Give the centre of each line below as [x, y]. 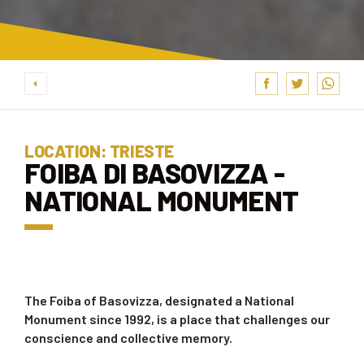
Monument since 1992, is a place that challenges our [177, 318]
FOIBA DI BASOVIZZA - [155, 172]
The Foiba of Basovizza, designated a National [159, 300]
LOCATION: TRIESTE [99, 150]
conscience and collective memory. [128, 337]
